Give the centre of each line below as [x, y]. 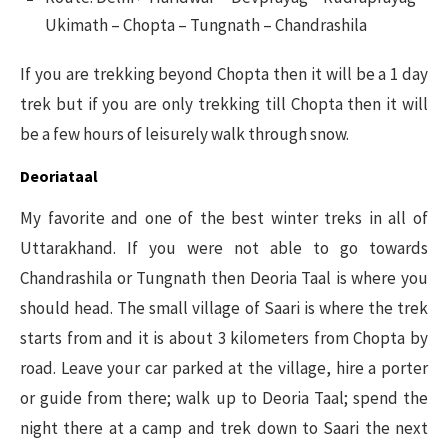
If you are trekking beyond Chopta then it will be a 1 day [224, 74]
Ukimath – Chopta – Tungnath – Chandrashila [206, 25]
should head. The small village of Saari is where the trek [224, 308]
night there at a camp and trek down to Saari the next [224, 428]
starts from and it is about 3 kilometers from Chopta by [224, 338]
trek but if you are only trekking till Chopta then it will [224, 104]
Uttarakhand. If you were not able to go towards [224, 248]
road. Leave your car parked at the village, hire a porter [224, 368]
